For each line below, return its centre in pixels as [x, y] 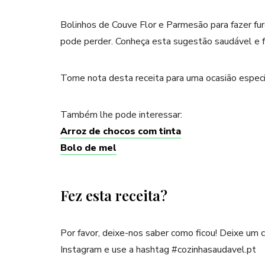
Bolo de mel [88, 148]
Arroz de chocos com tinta [121, 132]
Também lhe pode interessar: [122, 115]
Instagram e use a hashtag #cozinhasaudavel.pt [158, 250]
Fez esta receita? [114, 195]
